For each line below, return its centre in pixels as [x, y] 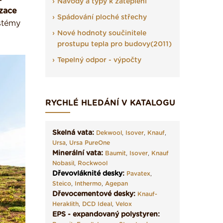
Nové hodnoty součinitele [102, 33]
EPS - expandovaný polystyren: [106, 215]
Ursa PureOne [90, 143]
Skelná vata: [73, 133]
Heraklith [65, 204]
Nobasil [63, 163]
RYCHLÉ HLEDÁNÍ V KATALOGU [110, 103]
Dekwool [109, 133]
